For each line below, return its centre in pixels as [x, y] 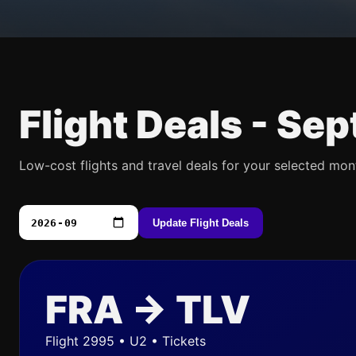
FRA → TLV [148, 310]
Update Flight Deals [201, 222]
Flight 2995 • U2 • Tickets [126, 341]
